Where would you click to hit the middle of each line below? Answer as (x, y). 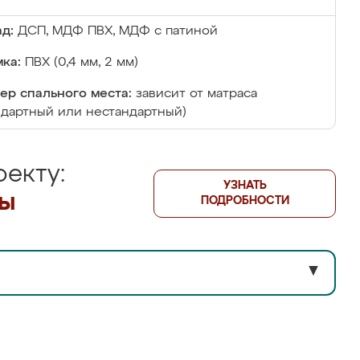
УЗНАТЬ (245, 186)
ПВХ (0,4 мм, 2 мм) (82, 63)
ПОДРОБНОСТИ (245, 201)
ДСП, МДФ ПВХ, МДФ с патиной (118, 31)
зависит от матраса (196, 94)
